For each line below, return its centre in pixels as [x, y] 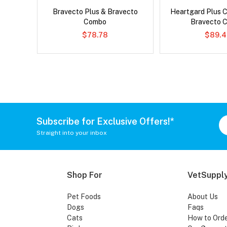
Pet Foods [84, 197]
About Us [202, 197]
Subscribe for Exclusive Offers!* [105, 121]
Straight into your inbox [72, 133]
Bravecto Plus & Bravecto [95, 12]
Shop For [85, 175]
